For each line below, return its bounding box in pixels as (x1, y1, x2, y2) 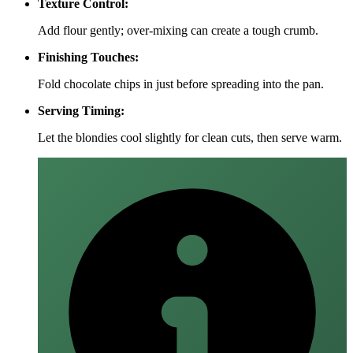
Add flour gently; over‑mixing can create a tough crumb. (38, 23, 318, 37)
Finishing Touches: (38, 50, 139, 64)
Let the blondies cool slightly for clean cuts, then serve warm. (38, 130, 342, 144)
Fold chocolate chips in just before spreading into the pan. (38, 76, 324, 91)
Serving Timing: (38, 103, 124, 117)
